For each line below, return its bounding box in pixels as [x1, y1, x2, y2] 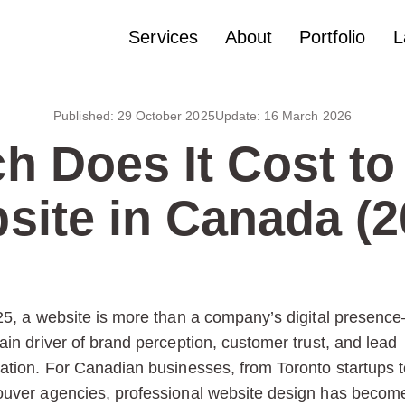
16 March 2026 [264, 108, 352, 123]
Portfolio [299, 27, 366, 47]
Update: [214, 108, 265, 123]
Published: [53, 108, 118, 123]
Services [128, 27, 198, 47]
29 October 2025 [117, 108, 215, 123]
